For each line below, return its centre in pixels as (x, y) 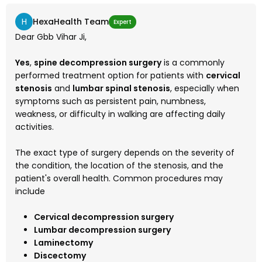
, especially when (205, 89)
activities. (35, 127)
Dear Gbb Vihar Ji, (51, 37)
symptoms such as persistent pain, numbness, (111, 101)
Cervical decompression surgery (104, 217)
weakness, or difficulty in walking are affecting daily (120, 114)
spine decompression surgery (98, 63)
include (30, 192)
